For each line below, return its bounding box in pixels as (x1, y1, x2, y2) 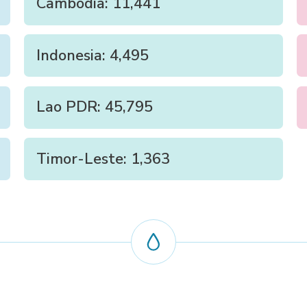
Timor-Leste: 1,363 (36, 148, 171, 169)
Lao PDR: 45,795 (36, 97, 153, 118)
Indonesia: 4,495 (36, 45, 149, 66)
